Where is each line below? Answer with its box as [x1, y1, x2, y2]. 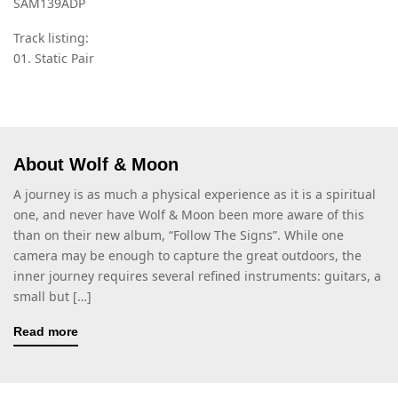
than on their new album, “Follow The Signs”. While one [13, 227, 344, 244]
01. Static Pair [13, 50, 94, 68]
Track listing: [13, 29, 89, 47]
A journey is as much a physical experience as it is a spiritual [13, 186, 376, 203]
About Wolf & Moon [13, 155, 179, 175]
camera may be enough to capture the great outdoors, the [13, 247, 362, 265]
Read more [13, 324, 78, 339]
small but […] [13, 288, 92, 306]
